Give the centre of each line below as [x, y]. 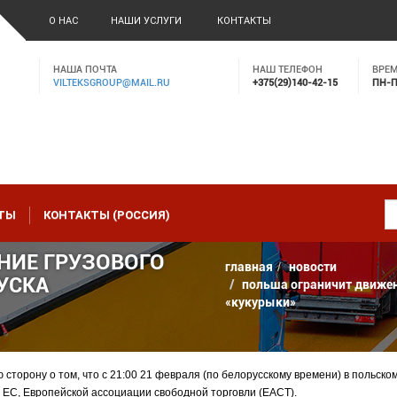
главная [249, 267]
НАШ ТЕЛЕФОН [288, 70]
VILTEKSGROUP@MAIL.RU [112, 83]
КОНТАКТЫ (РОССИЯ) [107, 215]
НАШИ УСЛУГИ [146, 21]
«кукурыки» [261, 303]
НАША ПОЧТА [85, 70]
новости [313, 267]
